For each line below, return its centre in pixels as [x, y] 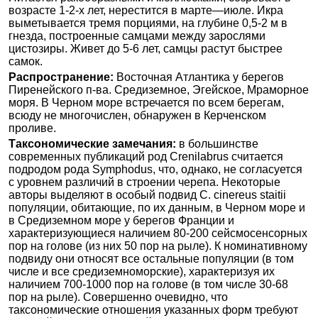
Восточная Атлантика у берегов [199, 77]
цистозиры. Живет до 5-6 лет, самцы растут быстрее [146, 49]
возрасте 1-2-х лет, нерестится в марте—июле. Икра [146, 11]
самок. [26, 62]
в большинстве [217, 144]
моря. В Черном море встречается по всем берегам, [146, 103]
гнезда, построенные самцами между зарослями [137, 36]
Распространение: [61, 77]
